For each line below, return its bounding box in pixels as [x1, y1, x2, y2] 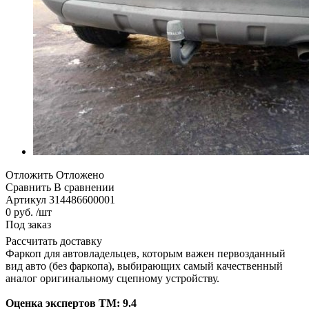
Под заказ [6, 218, 51, 230]
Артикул [6, 193, 46, 206]
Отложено [56, 168, 104, 181]
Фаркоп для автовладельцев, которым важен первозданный [6, 247, 286, 259]
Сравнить [6, 181, 51, 193]
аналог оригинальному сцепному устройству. [6, 272, 219, 284]
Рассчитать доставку [6, 235, 102, 247]
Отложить [6, 168, 53, 181]
